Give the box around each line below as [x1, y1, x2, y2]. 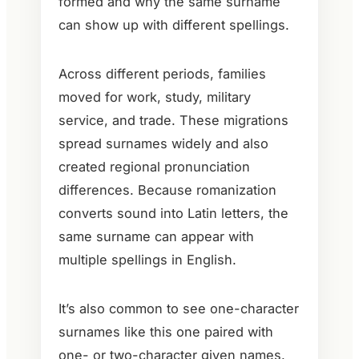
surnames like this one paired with [58, 323, 273, 340]
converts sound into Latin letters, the [58, 204, 288, 221]
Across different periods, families [58, 65, 266, 82]
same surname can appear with [58, 228, 254, 244]
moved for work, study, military [58, 88, 251, 105]
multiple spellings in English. [58, 251, 236, 268]
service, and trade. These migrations [58, 111, 288, 128]
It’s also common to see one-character [58, 300, 299, 317]
